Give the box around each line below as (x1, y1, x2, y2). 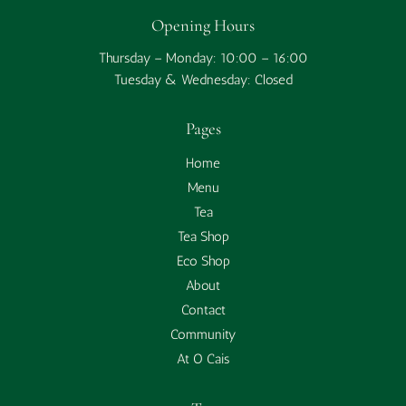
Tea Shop (177, 228, 229, 246)
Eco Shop (176, 253, 230, 270)
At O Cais (177, 351, 229, 368)
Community (170, 326, 236, 343)
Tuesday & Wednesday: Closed (113, 72, 293, 89)
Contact (180, 302, 226, 319)
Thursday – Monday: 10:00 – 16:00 (98, 50, 308, 67)
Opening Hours (151, 15, 255, 36)
